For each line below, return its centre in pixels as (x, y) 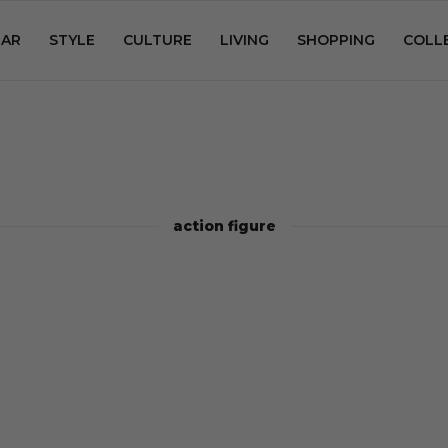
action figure (224, 226)
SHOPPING (336, 40)
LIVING (244, 40)
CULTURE (157, 40)
